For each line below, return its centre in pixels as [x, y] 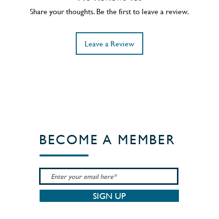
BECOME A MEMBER [107, 139]
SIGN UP [109, 196]
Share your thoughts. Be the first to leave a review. [109, 11]
